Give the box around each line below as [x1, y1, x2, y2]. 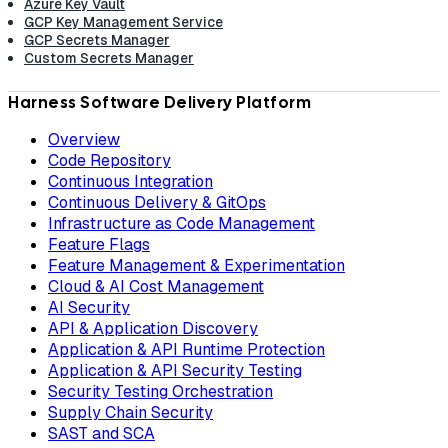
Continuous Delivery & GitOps [48, 192, 266, 214]
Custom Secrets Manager [24, 49, 194, 68]
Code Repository [48, 150, 171, 172]
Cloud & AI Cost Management [48, 276, 264, 298]
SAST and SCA [48, 423, 155, 445]
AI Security [48, 297, 130, 319]
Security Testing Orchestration [48, 381, 273, 403]
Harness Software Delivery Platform [8, 92, 311, 114]
